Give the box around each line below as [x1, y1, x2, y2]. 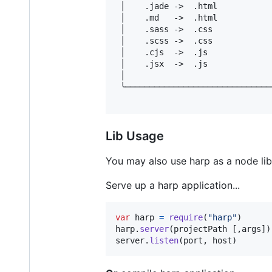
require [169, 212, 203, 222]
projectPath [174, 223, 227, 234]
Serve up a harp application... [106, 178, 240, 191]
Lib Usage [106, 128, 164, 143]
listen [149, 235, 178, 245]
